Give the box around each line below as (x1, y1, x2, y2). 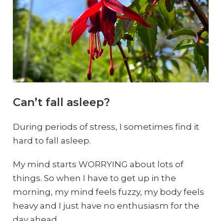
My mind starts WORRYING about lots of (12, 159, 184, 170)
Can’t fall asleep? (12, 96, 110, 110)
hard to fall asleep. (12, 136, 91, 146)
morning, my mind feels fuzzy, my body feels (12, 187, 204, 197)
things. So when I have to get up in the (12, 173, 176, 184)
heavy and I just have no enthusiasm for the (12, 201, 199, 211)
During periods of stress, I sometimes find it (12, 122, 199, 132)
